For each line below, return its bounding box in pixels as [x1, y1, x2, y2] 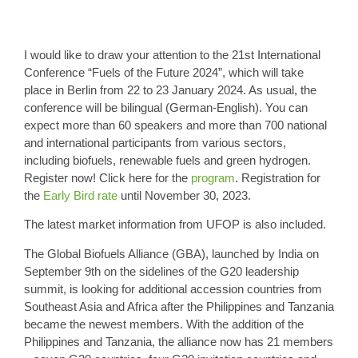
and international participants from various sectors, [24, 136, 286, 149]
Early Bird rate [43, 189, 117, 202]
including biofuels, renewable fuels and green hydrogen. [24, 153, 311, 167]
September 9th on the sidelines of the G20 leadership [24, 264, 299, 278]
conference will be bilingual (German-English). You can [24, 101, 308, 114]
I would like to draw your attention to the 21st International [24, 48, 320, 62]
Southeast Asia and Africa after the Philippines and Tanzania [24, 299, 334, 313]
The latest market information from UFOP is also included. [24, 217, 326, 232]
